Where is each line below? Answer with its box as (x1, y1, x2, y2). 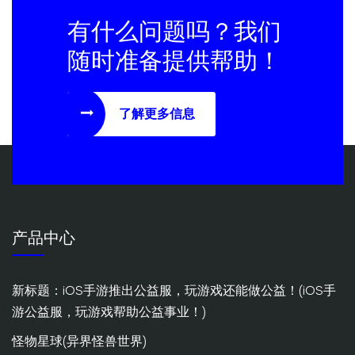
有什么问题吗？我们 (67, 16, 281, 47)
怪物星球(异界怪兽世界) (12, 332, 147, 349)
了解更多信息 (119, 105, 195, 122)
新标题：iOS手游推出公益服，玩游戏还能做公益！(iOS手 (12, 281, 336, 299)
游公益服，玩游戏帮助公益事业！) (12, 303, 206, 320)
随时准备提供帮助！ (67, 45, 281, 76)
